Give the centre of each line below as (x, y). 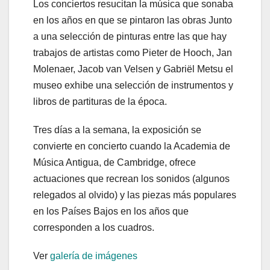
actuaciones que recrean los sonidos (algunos (131, 179)
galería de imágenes (94, 256)
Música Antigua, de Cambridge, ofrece (115, 163)
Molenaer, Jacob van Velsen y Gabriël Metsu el (133, 69)
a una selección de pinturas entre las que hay (130, 37)
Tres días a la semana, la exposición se (117, 130)
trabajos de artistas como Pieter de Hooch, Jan (133, 53)
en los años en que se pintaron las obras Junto (133, 20)
